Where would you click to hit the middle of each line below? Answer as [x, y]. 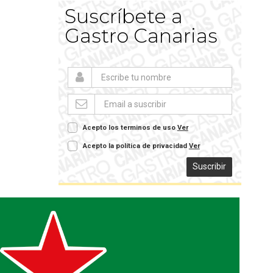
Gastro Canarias [141, 36]
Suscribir [209, 167]
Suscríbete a [123, 16]
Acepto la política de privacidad [136, 146]
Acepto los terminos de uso [130, 128]
